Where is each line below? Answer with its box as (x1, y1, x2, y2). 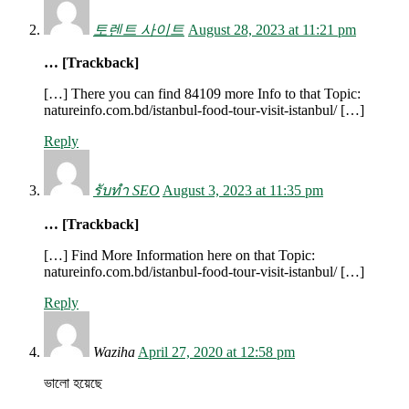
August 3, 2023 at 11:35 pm (163, 183, 323, 199)
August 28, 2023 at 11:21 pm (188, 22, 356, 38)
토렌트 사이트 (93, 22, 184, 38)
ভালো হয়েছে (44, 375, 102, 392)
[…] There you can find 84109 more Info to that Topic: (44, 86, 361, 102)
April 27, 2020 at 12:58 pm (138, 344, 295, 361)
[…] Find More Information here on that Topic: (44, 247, 315, 264)
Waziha (93, 344, 135, 361)
